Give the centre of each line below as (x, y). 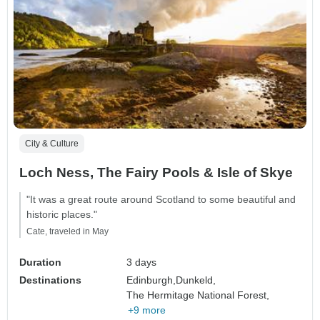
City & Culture (52, 144)
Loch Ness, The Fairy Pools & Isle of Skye (156, 173)
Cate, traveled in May (67, 232)
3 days (142, 262)
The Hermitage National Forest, (198, 295)
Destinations (50, 280)
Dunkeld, (196, 280)
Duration (40, 262)
